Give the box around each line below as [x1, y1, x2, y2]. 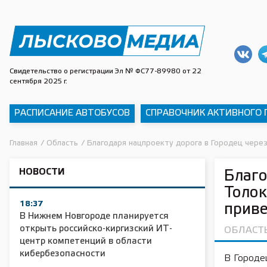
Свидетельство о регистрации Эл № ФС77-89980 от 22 [10, 68, 201, 74]
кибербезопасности [20, 250, 105, 258]
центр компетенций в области [20, 237, 152, 246]
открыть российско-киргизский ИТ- [20, 225, 172, 233]
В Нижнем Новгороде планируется [20, 212, 169, 221]
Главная [10, 140, 38, 147]
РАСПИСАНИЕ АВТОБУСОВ [14, 109, 130, 117]
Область [46, 140, 78, 147]
